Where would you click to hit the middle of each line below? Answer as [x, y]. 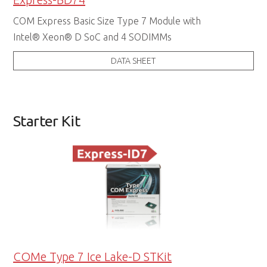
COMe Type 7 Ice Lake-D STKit [93, 257]
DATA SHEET [133, 61]
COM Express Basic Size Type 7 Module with [107, 21]
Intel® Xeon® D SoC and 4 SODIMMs [93, 37]
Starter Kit [47, 121]
